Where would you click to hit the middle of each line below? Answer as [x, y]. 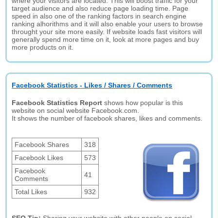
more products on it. [43, 47]
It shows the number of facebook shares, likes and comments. [107, 118]
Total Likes [31, 192]
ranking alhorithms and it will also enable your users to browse [108, 24]
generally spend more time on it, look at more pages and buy [106, 39]
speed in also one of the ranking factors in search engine [99, 16]
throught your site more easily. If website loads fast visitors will [107, 32]
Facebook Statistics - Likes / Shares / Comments [92, 85]
